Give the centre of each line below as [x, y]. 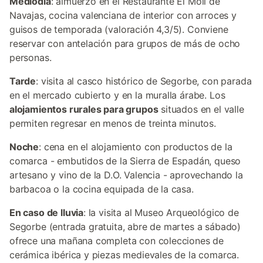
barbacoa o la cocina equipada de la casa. [102, 189]
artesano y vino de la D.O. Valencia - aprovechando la [126, 175]
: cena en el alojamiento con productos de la [136, 147]
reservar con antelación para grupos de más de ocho [125, 43]
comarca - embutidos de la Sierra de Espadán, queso [125, 161]
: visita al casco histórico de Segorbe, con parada [144, 81]
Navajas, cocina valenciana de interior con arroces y [123, 15]
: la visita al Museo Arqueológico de [161, 213]
